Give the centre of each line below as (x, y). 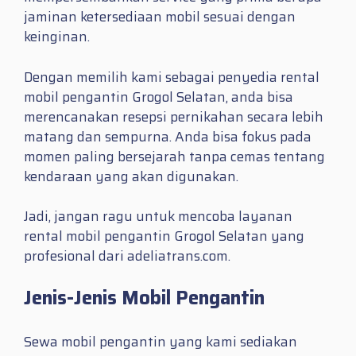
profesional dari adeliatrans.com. (127, 256)
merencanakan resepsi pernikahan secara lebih (174, 116)
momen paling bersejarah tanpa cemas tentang (174, 156)
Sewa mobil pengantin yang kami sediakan (161, 341)
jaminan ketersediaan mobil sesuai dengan (160, 17)
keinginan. (57, 37)
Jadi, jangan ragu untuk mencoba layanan (158, 217)
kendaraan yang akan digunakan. (131, 176)
